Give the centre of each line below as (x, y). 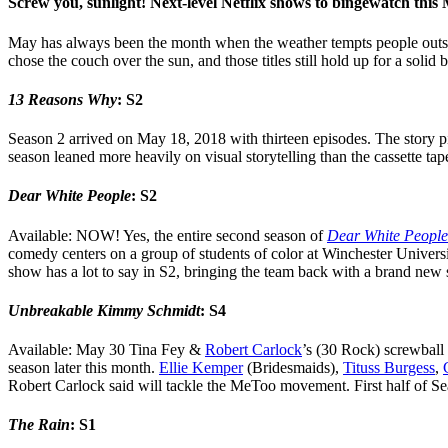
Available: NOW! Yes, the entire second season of (167, 235)
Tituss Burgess (389, 368)
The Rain (39, 425)
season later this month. (83, 368)
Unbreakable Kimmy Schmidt (104, 310)
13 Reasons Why (62, 99)
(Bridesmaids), (293, 368)
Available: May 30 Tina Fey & (106, 350)
